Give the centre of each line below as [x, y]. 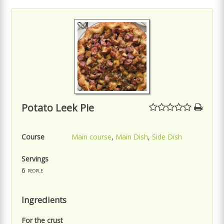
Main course [92, 136]
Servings [35, 158]
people [35, 170]
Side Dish [167, 136]
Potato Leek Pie [58, 107]
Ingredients [44, 199]
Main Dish [132, 136]
